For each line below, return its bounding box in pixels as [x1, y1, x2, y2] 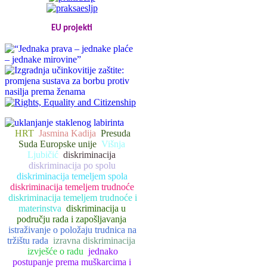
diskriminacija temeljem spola [16, 170, 128, 181]
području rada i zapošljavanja [16, 213, 126, 224]
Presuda [100, 128, 131, 138]
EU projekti [51, 23, 93, 33]
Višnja [101, 138, 126, 149]
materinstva [18, 203, 61, 213]
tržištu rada [7, 235, 49, 246]
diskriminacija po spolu [28, 160, 116, 170]
